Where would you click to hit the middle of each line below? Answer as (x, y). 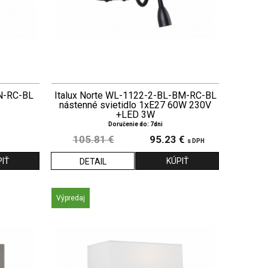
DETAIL (93, 161)
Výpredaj (71, 198)
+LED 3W (135, 114)
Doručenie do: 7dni (135, 124)
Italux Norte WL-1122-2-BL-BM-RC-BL (135, 95)
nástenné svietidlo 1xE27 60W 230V (135, 105)
